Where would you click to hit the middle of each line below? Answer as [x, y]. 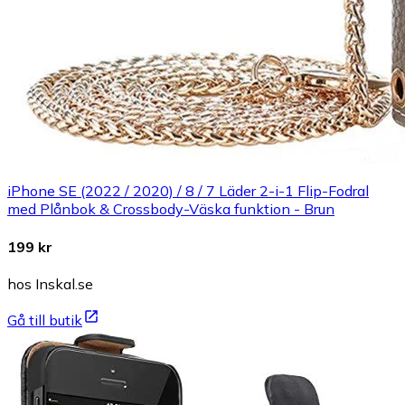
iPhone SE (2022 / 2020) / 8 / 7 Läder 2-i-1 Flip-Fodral [188, 191]
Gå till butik [45, 320]
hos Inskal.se [50, 283]
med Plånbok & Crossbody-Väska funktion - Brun [171, 209]
